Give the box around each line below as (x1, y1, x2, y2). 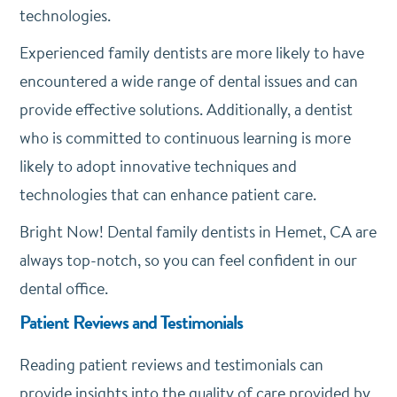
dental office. (19, 276, 112, 300)
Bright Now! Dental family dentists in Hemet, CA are (19, 220, 377, 243)
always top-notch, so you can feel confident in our (19, 248, 357, 271)
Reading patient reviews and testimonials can (19, 353, 323, 376)
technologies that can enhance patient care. (19, 183, 316, 206)
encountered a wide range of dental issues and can (19, 69, 358, 92)
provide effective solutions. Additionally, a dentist (19, 97, 353, 121)
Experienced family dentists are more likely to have (19, 41, 364, 64)
